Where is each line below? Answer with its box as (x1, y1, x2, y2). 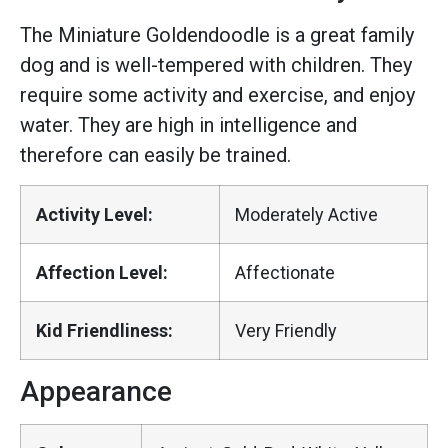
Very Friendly (235, 319, 337, 341)
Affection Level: (36, 261, 168, 283)
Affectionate (235, 261, 335, 283)
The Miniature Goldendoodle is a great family (20, 23, 414, 48)
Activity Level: (36, 203, 153, 225)
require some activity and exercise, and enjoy (20, 83, 415, 108)
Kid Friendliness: (36, 319, 173, 341)
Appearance (20, 374, 172, 408)
